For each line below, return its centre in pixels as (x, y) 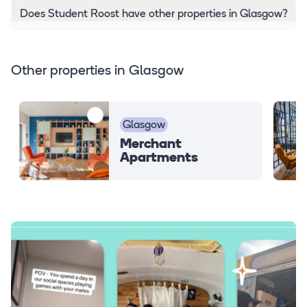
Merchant (151, 144)
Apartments (159, 158)
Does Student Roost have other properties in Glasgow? (154, 15)
